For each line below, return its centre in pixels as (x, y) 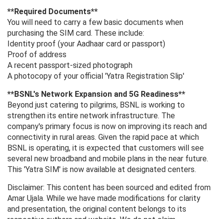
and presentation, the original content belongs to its (97, 209)
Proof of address (37, 55)
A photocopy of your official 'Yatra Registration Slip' (96, 76)
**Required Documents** (53, 12)
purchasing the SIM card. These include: (76, 33)
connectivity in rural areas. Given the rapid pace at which (103, 137)
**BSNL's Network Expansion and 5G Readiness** (96, 94)
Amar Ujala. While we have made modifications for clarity (104, 198)
